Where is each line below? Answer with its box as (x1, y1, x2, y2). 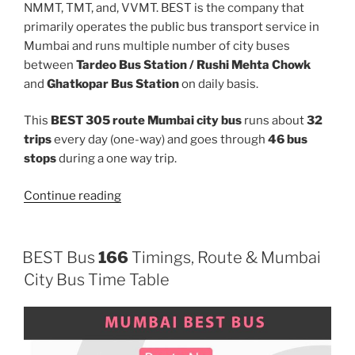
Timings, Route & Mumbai (128, 248, 321, 268)
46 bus (268, 132, 307, 147)
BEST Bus (22, 248, 98, 268)
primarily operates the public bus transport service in (24, 19, 319, 34)
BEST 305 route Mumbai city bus (51, 113, 242, 128)
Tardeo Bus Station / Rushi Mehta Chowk (76, 57, 311, 72)
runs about (242, 113, 307, 128)
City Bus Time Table (24, 270, 170, 290)
